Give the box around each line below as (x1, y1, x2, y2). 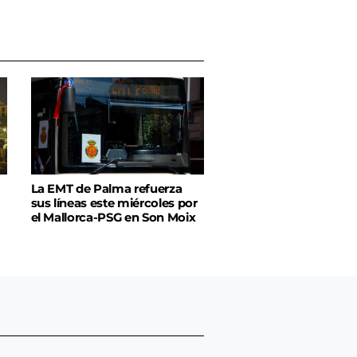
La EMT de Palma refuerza (30, 182, 182, 197)
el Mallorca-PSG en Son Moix (30, 210, 196, 226)
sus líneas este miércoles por (30, 196, 198, 211)
